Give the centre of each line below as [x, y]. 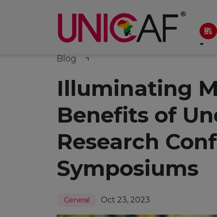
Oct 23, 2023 [125, 200]
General [77, 200]
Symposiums [128, 168]
